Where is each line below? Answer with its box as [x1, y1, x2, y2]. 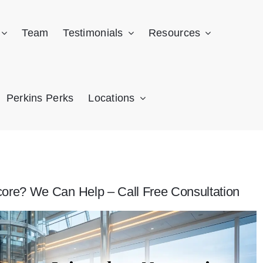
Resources [148, 27, 201, 39]
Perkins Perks [6, 92, 74, 104]
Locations [88, 92, 135, 104]
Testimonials [63, 27, 123, 39]
